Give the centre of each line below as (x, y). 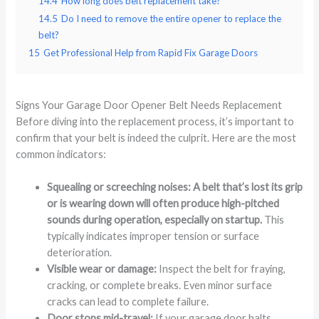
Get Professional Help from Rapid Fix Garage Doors (151, 52)
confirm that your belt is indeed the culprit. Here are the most (156, 137)
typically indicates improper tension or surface (153, 236)
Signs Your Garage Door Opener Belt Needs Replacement (149, 105)
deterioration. (80, 252)
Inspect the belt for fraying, (223, 268)
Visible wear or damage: (103, 268)
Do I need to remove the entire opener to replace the (172, 18)
